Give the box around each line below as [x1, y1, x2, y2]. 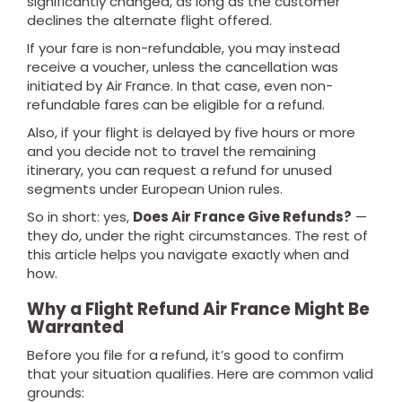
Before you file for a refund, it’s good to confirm [27, 345, 344, 364]
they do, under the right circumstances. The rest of [27, 226, 368, 245]
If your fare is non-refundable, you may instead [27, 39, 340, 57]
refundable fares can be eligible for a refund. [27, 95, 325, 114]
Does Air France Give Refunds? [133, 207, 352, 226]
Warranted [27, 315, 124, 339]
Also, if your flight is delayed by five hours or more [27, 123, 355, 142]
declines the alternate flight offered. [27, 11, 272, 30]
